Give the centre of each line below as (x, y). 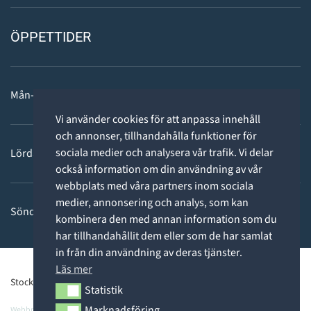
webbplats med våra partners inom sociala (154, 186)
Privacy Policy (168, 282)
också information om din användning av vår (159, 169)
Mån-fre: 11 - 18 (46, 95)
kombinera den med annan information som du (166, 219)
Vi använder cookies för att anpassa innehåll (158, 119)
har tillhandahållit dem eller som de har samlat (164, 236)
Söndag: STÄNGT (50, 211)
